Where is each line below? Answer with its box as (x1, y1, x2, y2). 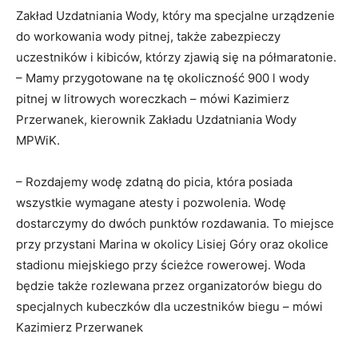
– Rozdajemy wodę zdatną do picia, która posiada (16, 173, 292, 189)
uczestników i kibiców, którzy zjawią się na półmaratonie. (16, 49, 336, 65)
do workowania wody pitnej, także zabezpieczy (16, 28, 280, 44)
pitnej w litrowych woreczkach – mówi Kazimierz (16, 90, 289, 106)
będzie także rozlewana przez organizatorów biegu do (16, 277, 322, 293)
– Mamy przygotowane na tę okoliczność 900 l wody (16, 70, 309, 86)
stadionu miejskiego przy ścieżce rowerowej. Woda (16, 257, 305, 272)
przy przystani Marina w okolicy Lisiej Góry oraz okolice (16, 236, 328, 252)
